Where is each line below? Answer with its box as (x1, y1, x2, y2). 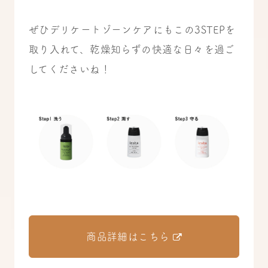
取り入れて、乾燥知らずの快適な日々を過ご (28, 44, 235, 54)
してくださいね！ (28, 63, 111, 74)
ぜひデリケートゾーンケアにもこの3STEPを (28, 24, 236, 35)
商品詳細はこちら (86, 231, 170, 242)
